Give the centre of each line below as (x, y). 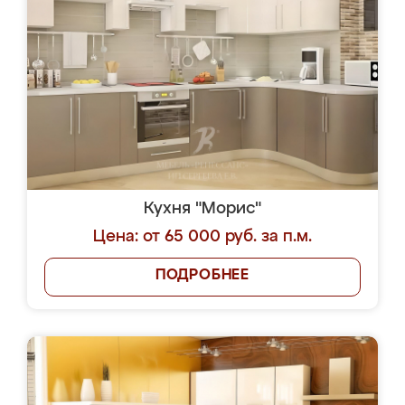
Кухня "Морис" (202, 209)
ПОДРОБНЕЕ (202, 276)
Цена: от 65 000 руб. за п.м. (202, 237)
